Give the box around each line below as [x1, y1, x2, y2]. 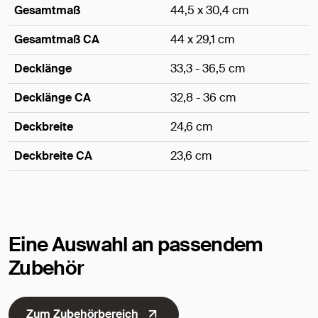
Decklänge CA [14, 90, 91, 106]
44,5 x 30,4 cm [170, 3, 248, 18]
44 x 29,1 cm [170, 32, 234, 48]
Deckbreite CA [14, 148, 92, 164]
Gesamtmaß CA [14, 32, 99, 48]
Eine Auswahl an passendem [9, 231, 263, 258]
